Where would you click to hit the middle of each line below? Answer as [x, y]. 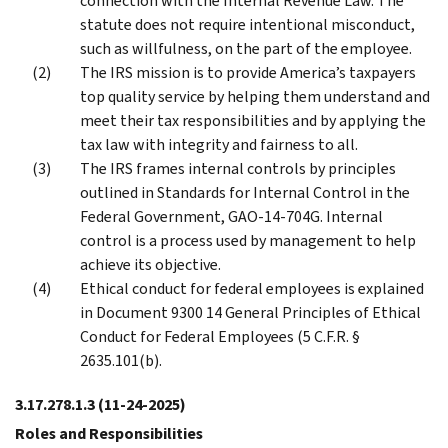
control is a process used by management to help [248, 240]
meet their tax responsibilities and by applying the [253, 120]
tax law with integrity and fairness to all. [219, 144]
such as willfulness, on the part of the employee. [246, 48]
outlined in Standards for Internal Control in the [245, 192]
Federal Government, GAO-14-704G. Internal [231, 216]
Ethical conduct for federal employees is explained [252, 288]
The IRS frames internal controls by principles [238, 168]
